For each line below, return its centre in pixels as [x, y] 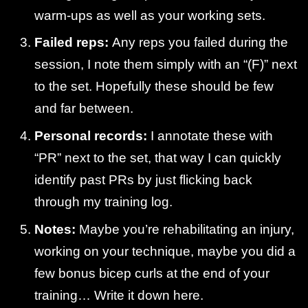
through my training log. [103, 201]
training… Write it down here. [119, 295]
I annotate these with [210, 135]
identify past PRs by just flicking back [143, 179]
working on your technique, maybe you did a [165, 251]
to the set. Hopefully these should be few [154, 87]
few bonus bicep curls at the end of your [152, 273]
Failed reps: [73, 43]
